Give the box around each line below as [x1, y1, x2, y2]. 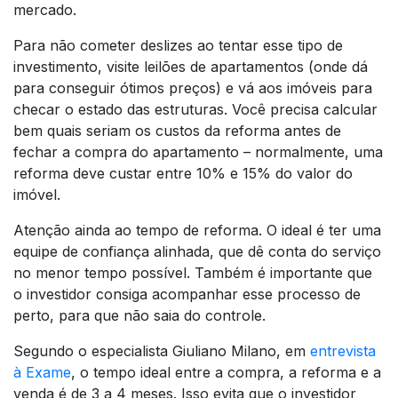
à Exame [13, 363, 71, 382]
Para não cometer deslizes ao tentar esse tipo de [13, 36, 343, 55]
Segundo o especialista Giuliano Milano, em [13, 342, 310, 361]
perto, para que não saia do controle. [13, 306, 266, 325]
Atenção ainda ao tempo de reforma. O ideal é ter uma [13, 221, 381, 240]
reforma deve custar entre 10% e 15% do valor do [13, 164, 353, 183]
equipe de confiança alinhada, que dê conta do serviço [13, 243, 381, 261]
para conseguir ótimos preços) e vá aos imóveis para [13, 79, 372, 98]
